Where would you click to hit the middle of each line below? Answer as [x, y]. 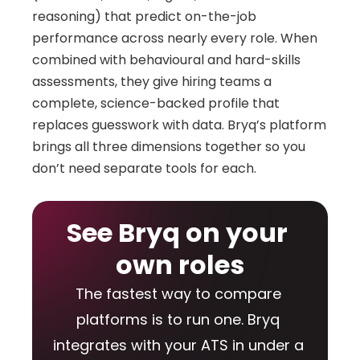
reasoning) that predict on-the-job [144, 16]
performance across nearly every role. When [175, 38]
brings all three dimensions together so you [169, 147]
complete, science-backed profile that [156, 103]
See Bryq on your [177, 233]
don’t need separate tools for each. [144, 168]
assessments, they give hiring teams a [152, 82]
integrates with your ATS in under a [178, 345]
